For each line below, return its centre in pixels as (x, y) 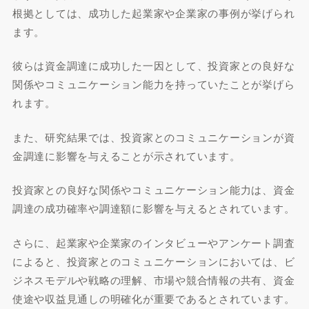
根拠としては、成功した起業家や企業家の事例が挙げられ (153, 12)
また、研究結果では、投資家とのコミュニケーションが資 (153, 137)
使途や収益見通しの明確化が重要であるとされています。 (153, 298)
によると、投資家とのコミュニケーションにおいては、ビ (153, 261)
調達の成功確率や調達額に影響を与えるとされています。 (153, 208)
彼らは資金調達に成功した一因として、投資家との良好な (153, 65)
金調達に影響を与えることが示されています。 (126, 155)
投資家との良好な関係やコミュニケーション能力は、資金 (153, 189)
